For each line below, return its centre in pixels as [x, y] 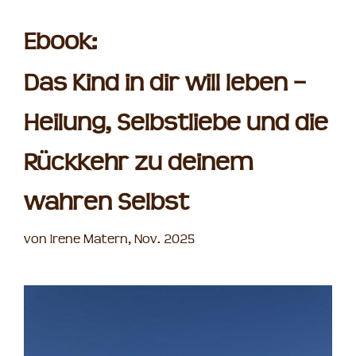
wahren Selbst [106, 203]
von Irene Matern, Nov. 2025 [109, 240]
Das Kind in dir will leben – [165, 84]
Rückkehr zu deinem [139, 164]
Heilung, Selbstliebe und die [176, 124]
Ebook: [60, 43]
